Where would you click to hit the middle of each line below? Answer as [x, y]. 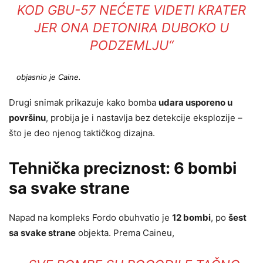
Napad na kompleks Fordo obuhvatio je [90, 218]
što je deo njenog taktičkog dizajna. [82, 133]
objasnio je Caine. [48, 77]
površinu [27, 118]
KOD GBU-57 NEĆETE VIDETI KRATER [131, 10]
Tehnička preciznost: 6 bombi [123, 168]
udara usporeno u [195, 102]
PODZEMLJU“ [131, 45]
